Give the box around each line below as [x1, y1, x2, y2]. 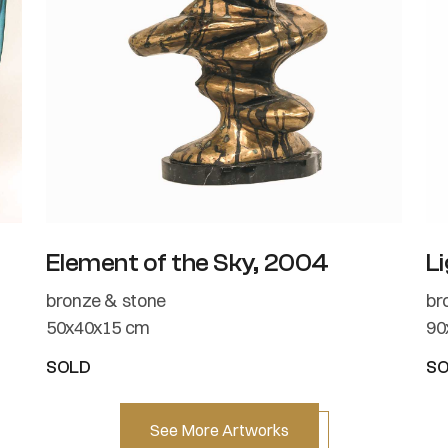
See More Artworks [150, 419, 289, 440]
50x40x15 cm [46, 315, 151, 339]
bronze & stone [46, 288, 166, 312]
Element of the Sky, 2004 [46, 247, 329, 278]
